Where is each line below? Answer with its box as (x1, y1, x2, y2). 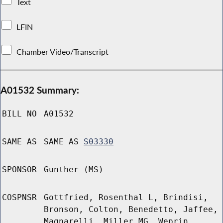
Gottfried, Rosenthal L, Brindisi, (44, 193, 208, 203)
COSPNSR (2, 193, 37, 203)
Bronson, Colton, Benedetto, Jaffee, (44, 205, 218, 215)
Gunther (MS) (44, 165, 104, 175)
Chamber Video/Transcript (14, 46, 111, 57)
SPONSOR (2, 165, 37, 175)
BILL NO (2, 109, 37, 119)
